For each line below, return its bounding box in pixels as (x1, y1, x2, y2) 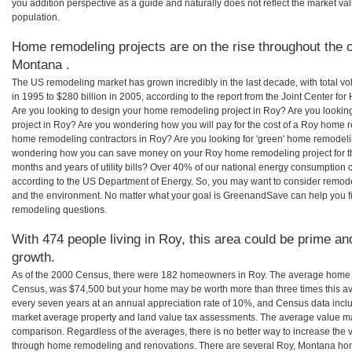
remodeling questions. (12, 204, 107, 216)
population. (12, 12, 60, 24)
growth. (12, 249, 55, 266)
